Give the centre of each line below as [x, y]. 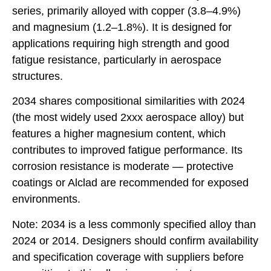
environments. [46, 199]
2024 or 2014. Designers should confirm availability [135, 240]
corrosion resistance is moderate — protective [123, 167]
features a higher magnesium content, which [119, 134]
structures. [38, 76]
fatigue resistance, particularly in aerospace [117, 60]
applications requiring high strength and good [121, 43]
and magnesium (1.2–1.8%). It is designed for [122, 27]
